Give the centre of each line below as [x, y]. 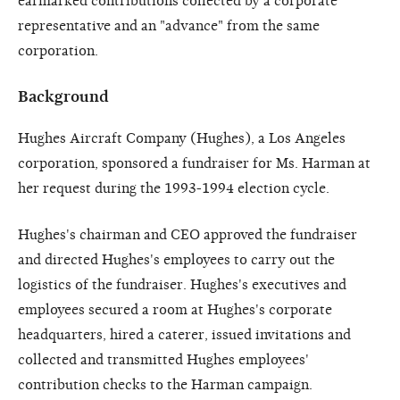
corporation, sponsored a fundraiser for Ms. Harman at [194, 163]
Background [63, 96]
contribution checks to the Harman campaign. [165, 384]
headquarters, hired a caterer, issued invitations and [184, 334]
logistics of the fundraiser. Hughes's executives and [182, 284]
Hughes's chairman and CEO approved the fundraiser [187, 234]
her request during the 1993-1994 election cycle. [174, 188]
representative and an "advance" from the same [169, 25]
